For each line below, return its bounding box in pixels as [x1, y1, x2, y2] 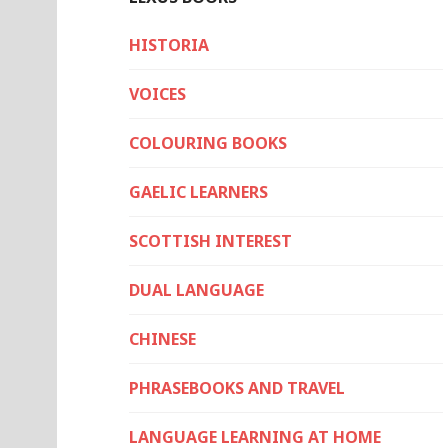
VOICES [129, 83, 186, 105]
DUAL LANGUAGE [129, 279, 264, 301]
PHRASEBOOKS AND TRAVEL [129, 377, 345, 399]
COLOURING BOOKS [129, 132, 287, 154]
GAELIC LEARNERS [129, 181, 268, 203]
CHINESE [129, 328, 196, 350]
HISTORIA [129, 34, 209, 56]
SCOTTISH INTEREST [129, 230, 292, 252]
